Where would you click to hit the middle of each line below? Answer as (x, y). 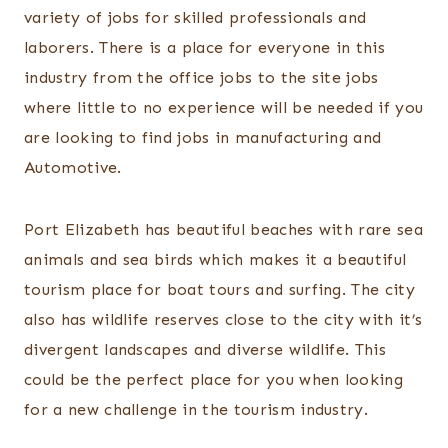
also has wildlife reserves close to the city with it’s (223, 320)
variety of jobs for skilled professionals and (195, 18)
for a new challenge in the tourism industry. (196, 410)
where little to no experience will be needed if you (224, 108)
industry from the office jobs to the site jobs (201, 78)
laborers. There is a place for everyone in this (205, 48)
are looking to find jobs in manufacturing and (203, 138)
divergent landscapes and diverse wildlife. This (205, 350)
